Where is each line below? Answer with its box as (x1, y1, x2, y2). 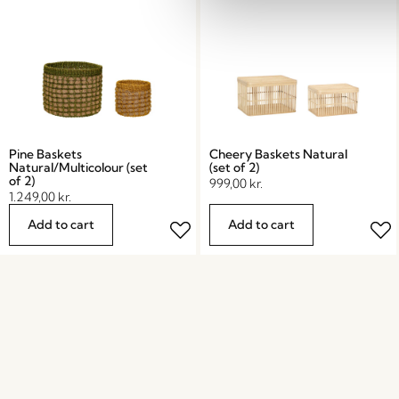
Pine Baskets (9, 145, 82, 162)
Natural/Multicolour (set (9, 159, 148, 175)
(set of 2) (208, 159, 259, 175)
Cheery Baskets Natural (208, 145, 347, 162)
